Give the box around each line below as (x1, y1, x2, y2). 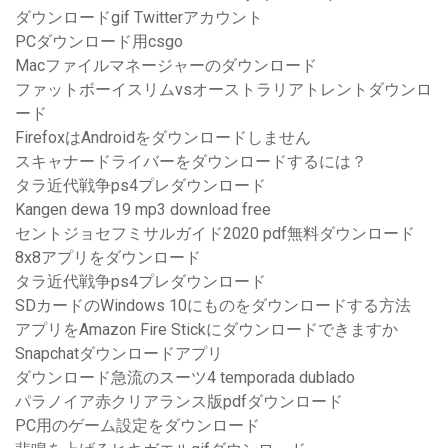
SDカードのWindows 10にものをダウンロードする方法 (15, 296, 411, 316)
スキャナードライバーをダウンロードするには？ (15, 152, 367, 172)
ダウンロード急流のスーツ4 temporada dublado (15, 368, 355, 388)
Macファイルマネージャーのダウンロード (15, 56, 317, 76)
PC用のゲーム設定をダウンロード (15, 416, 260, 436)
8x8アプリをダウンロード (15, 248, 201, 268)
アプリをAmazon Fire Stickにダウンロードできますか (15, 320, 398, 340)
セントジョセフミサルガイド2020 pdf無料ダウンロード (15, 224, 415, 244)
